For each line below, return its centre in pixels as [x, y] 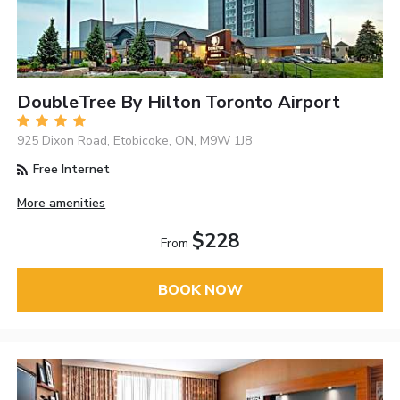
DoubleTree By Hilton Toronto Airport [179, 103]
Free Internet [70, 170]
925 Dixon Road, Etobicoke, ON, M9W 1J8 [135, 141]
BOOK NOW [200, 290]
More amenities [62, 204]
